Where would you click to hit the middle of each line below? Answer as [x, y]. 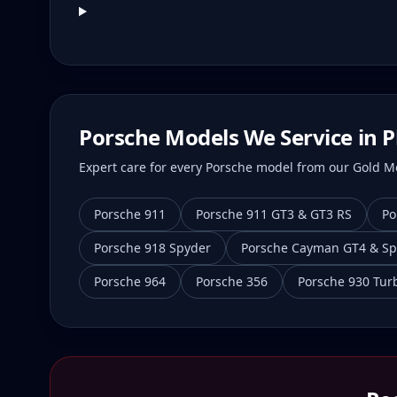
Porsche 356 [232, 281]
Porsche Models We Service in [231, 137]
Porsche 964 [130, 281]
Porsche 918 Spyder [152, 248]
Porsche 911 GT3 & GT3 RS [274, 214]
